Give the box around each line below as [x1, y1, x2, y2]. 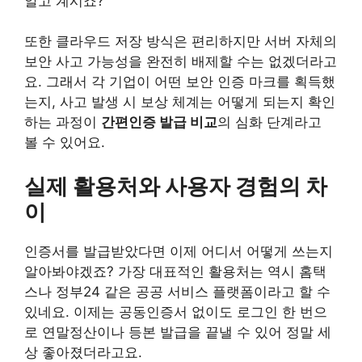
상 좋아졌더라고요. [24, 343, 142, 360]
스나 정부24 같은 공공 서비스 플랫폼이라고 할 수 [24, 283, 330, 300]
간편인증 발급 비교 [101, 114, 217, 131]
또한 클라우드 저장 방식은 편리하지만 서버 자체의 [24, 33, 337, 50]
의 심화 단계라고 [217, 114, 322, 131]
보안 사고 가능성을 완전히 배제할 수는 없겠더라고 [24, 53, 337, 70]
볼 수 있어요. [24, 134, 105, 151]
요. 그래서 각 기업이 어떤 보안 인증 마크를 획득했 [24, 74, 335, 90]
